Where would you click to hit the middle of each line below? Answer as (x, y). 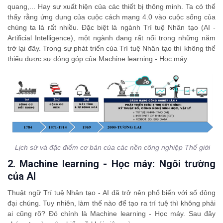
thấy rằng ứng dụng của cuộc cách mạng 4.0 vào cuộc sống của (111, 17)
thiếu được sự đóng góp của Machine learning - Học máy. (98, 59)
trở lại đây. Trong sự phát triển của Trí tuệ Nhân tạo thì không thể (111, 48)
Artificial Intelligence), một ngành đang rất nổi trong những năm (111, 38)
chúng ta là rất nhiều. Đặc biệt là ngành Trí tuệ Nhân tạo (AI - (111, 27)
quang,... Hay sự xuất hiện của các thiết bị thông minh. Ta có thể (111, 6)
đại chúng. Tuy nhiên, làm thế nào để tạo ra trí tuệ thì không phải (111, 203)
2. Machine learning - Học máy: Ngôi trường (111, 164)
